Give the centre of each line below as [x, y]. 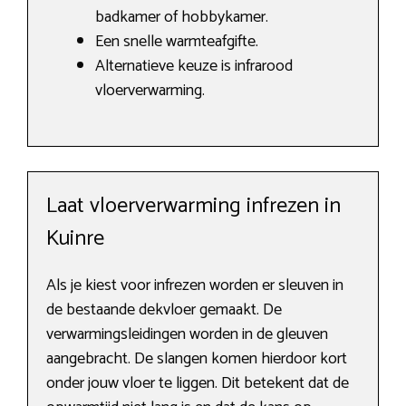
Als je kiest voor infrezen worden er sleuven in [195, 286]
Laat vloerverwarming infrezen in [193, 207]
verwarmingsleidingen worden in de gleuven [187, 335]
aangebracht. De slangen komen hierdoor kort [197, 359]
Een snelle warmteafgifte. [177, 42]
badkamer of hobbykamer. [182, 18]
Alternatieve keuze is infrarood [194, 67]
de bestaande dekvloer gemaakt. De [164, 310]
